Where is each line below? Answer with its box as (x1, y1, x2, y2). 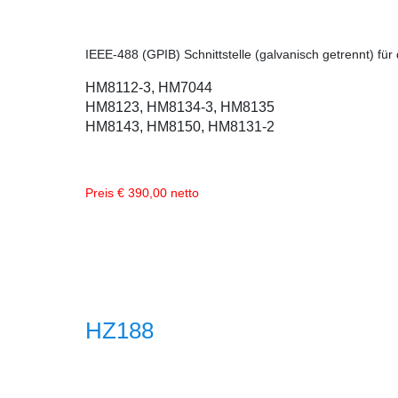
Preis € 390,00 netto (85, 186, 199, 200)
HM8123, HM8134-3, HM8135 (85, 99, 275, 115)
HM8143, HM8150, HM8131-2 (85, 119, 275, 134)
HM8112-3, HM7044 (85, 80, 212, 95)
